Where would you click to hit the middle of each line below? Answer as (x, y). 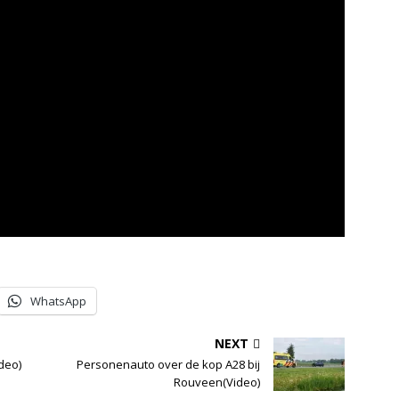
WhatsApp (58, 301)
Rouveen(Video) (217, 383)
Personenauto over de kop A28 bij (169, 365)
